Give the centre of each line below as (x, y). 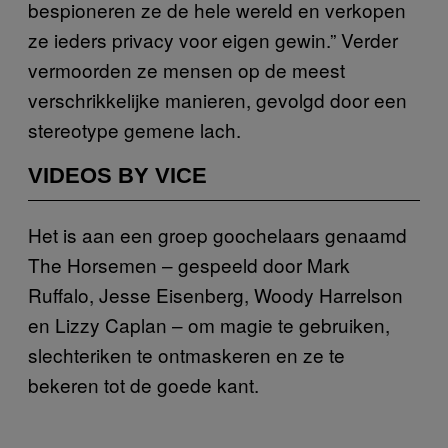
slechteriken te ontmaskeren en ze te (186, 354)
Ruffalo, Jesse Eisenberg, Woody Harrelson (215, 294)
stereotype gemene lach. (134, 129)
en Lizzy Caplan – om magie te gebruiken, (209, 324)
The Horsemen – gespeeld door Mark (189, 264)
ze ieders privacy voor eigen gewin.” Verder (213, 39)
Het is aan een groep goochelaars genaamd (217, 234)
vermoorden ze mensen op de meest (186, 69)
